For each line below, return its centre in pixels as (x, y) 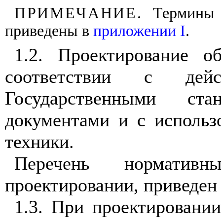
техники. (39, 142)
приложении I (139, 31)
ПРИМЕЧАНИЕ (75, 13)
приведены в (49, 31)
